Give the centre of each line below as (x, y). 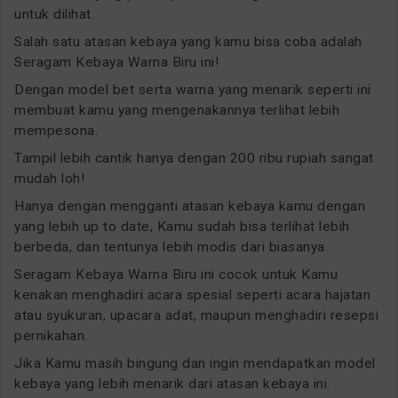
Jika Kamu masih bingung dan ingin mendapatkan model (195, 363)
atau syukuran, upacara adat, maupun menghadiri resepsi (196, 315)
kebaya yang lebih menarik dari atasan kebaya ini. (172, 383)
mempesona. (56, 130)
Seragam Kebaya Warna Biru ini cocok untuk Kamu (176, 274)
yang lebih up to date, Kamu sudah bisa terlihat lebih (182, 226)
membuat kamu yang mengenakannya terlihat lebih (177, 110)
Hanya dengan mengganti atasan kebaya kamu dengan (190, 206)
